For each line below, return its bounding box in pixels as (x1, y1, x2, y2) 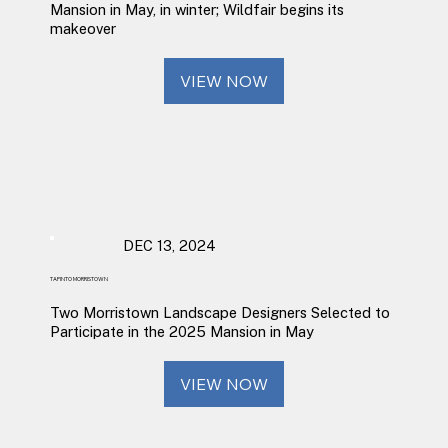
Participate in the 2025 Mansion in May (49, 323, 314, 341)
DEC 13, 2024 (122, 237, 216, 255)
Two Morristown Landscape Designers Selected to (49, 304, 390, 322)
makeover (49, 20, 116, 38)
